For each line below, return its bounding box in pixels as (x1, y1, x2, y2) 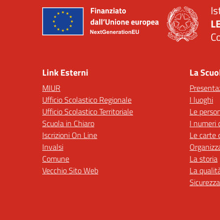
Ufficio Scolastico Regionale (42, 94, 132, 106)
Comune (42, 153, 69, 165)
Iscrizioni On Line (42, 129, 97, 141)
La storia (190, 153, 218, 165)
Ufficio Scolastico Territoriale (42, 106, 133, 117)
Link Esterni (42, 66, 88, 79)
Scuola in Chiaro (42, 117, 94, 129)
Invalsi (42, 141, 63, 153)
